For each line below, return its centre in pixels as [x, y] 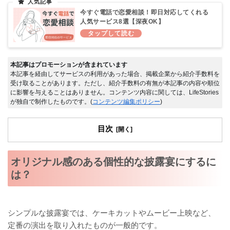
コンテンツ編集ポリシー [126, 102]
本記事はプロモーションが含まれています [69, 65]
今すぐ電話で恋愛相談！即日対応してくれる [144, 12]
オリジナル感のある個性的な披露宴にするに [113, 162]
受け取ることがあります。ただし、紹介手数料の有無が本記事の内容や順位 [115, 83]
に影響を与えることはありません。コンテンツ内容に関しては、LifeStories [114, 93]
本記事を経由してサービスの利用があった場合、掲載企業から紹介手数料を [115, 74]
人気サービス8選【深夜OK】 [122, 21]
